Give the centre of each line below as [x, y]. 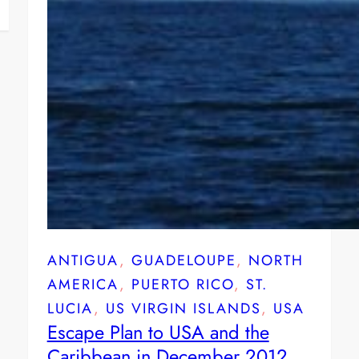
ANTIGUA [83, 260]
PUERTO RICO [182, 284]
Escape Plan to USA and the [158, 332]
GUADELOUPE [184, 260]
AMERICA [83, 284]
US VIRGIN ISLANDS [183, 308]
